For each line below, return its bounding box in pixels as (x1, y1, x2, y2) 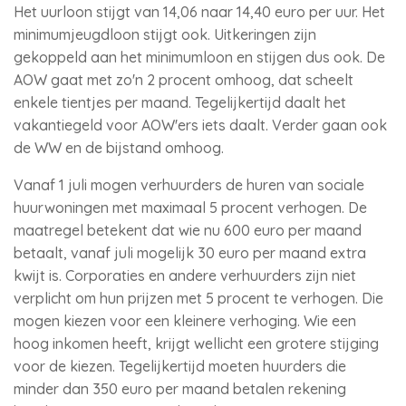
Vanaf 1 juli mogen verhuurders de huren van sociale (14, 176, 364, 194)
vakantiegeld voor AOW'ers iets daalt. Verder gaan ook (14, 116, 387, 134)
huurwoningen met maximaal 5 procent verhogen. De (14, 198, 367, 217)
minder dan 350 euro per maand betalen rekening (14, 380, 346, 398)
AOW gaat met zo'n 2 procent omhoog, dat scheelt (14, 71, 353, 89)
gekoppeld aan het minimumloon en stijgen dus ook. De (14, 48, 385, 66)
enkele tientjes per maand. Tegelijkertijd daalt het (14, 93, 346, 111)
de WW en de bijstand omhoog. (14, 139, 224, 157)
